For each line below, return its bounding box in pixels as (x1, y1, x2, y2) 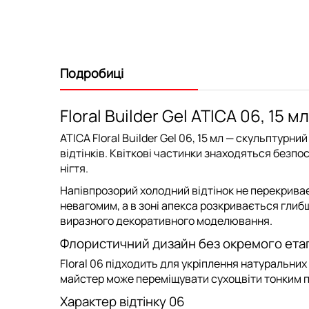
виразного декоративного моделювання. (60, 213, 272, 228)
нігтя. (60, 161, 88, 176)
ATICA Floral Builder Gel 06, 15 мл (60, 130, 223, 146)
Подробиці (60, 65, 123, 81)
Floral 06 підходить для (60, 256, 181, 271)
